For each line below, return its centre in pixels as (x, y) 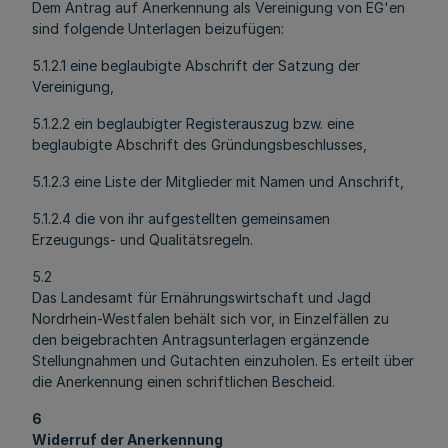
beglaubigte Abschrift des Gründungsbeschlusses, (199, 144)
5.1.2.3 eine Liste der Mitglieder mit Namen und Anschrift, (218, 181)
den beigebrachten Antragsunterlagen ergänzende (200, 339)
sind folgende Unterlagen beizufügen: (158, 28)
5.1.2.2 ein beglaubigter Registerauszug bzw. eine (193, 123)
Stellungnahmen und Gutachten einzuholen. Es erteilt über (223, 360)
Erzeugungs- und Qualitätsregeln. (142, 239)
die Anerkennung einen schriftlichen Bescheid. (183, 381)
